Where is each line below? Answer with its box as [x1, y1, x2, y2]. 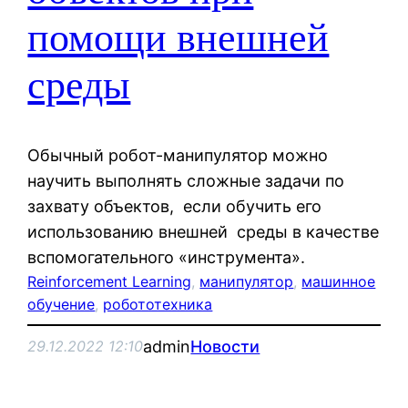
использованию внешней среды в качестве [27, 221, 380, 241]
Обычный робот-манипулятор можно [27, 145, 329, 165]
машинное [301, 271, 376, 291]
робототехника [103, 294, 213, 313]
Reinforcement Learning [27, 271, 192, 291]
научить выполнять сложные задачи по [27, 170, 345, 190]
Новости [190, 336, 260, 356]
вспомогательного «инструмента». [27, 247, 306, 267]
